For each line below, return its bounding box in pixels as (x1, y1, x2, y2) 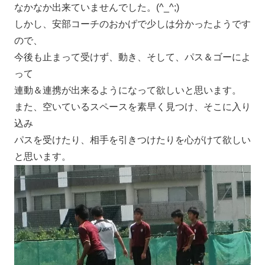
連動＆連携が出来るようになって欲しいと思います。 (14, 85, 241, 96)
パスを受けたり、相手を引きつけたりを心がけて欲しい (14, 135, 251, 146)
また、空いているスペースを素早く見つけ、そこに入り (14, 102, 251, 112)
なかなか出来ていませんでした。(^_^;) (14, 2, 179, 13)
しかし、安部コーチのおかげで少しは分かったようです (14, 19, 251, 30)
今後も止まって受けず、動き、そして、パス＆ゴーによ (14, 52, 251, 63)
